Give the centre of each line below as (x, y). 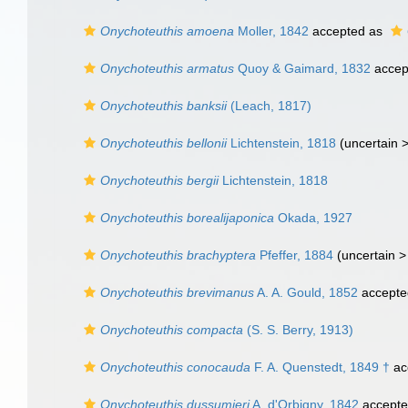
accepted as (347, 31)
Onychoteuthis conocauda (175, 367)
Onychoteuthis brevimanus (177, 292)
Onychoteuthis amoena (167, 31)
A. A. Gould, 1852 (306, 292)
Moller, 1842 (271, 31)
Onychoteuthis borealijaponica (187, 218)
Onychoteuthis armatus (167, 68)
